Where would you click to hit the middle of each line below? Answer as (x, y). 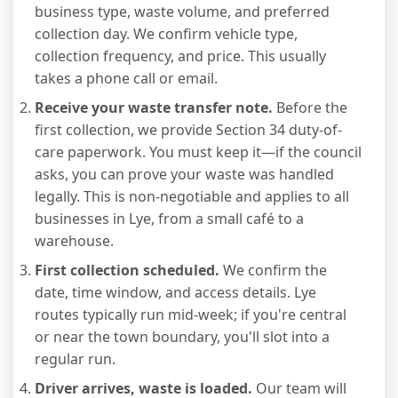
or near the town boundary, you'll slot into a (182, 336)
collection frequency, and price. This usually (180, 56)
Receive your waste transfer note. (154, 107)
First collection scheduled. (127, 270)
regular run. (75, 358)
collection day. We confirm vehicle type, (166, 33)
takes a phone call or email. (126, 78)
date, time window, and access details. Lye (175, 292)
